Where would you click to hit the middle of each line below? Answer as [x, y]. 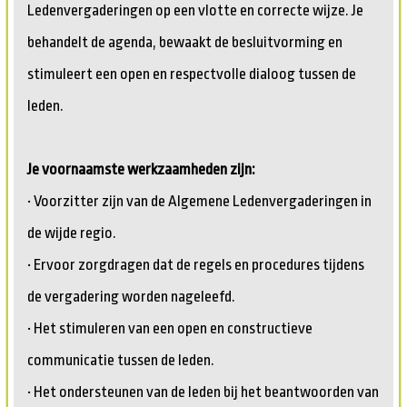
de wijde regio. [72, 233]
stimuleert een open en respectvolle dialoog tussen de [192, 74]
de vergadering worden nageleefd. [131, 296]
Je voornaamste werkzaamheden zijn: [141, 169]
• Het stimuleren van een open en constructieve [170, 328]
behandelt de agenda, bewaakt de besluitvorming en [185, 42]
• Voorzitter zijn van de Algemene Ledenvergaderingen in [199, 201]
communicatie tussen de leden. [121, 360]
